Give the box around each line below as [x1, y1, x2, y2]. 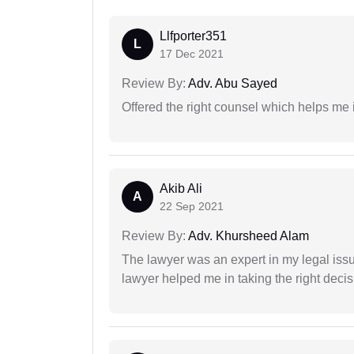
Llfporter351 [160, 28, 227, 43]
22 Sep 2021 [160, 199, 224, 213]
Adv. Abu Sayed [186, 76, 277, 90]
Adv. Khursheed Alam [186, 228, 309, 243]
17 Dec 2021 [160, 47, 224, 60]
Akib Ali [160, 181, 202, 195]
